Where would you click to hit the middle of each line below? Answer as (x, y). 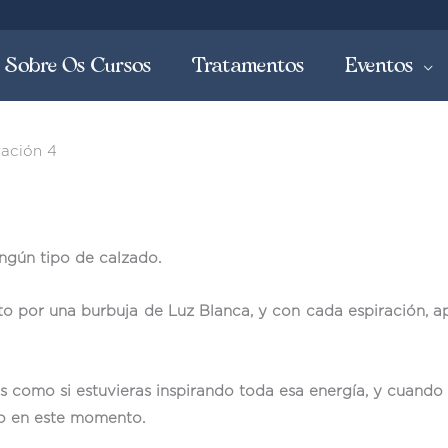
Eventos (379, 65)
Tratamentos (248, 65)
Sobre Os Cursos (78, 65)
